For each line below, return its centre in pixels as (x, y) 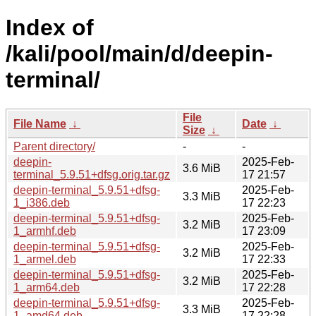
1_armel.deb (45, 259)
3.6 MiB (202, 168)
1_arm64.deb (47, 287)
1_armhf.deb (45, 231)
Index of (50, 28)
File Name (40, 123)
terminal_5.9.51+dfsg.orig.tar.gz (92, 174)
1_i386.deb (42, 202)
